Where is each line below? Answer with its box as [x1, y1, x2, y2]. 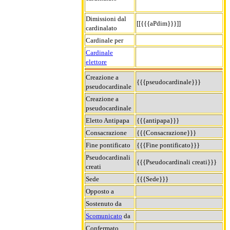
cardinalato [86, 24, 117, 32]
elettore [86, 57, 107, 66]
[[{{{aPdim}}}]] [137, 19, 181, 27]
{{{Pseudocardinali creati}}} [137, 158, 217, 166]
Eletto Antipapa [86, 116, 129, 124]
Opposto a [86, 187, 114, 195]
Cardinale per [86, 36, 123, 44]
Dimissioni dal [86, 14, 126, 23]
